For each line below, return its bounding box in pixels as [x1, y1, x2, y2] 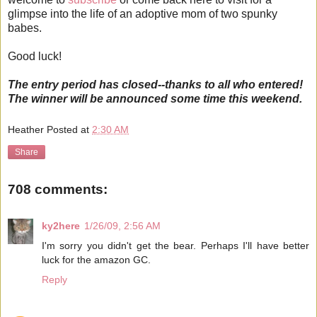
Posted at [47, 123, 92, 135]
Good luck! [8, 50, 62, 63]
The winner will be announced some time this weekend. [8, 93, 302, 105]
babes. [8, 22, 42, 35]
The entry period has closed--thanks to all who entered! [8, 79, 303, 91]
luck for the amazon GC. [42, 254, 151, 266]
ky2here [42, 220, 80, 232]
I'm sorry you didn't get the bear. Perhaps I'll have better [42, 240, 309, 252]
